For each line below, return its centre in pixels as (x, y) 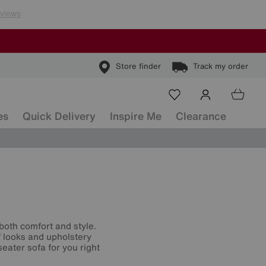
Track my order (221, 66)
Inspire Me (136, 116)
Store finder (138, 66)
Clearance (201, 116)
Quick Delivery (59, 116)
